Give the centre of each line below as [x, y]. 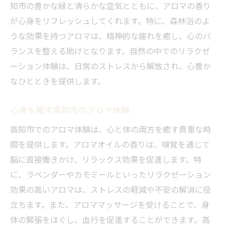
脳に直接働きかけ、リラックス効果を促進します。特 [106, 159]
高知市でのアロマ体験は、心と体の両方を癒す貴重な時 [110, 129]
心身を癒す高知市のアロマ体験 [70, 110]
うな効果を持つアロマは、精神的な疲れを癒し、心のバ [110, 36]
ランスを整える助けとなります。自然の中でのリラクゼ [110, 51]
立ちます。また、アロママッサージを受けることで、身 [110, 205]
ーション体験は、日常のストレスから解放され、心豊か [110, 66]
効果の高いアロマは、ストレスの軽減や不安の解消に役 [110, 190]
